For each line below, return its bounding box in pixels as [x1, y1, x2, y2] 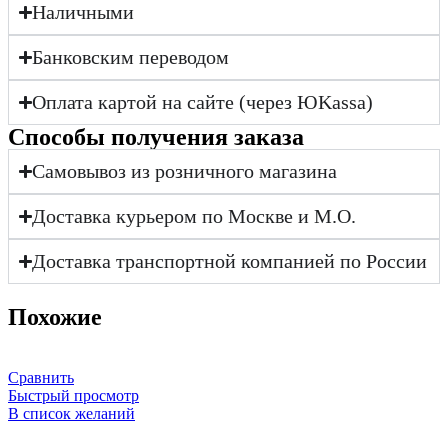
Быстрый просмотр [8, 387, 139, 405]
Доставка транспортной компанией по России [32, 250, 428, 273]
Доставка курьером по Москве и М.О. [32, 205, 357, 228]
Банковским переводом [32, 46, 230, 69]
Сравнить [8, 369, 74, 387]
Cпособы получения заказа [8, 124, 304, 151]
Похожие [8, 304, 102, 331]
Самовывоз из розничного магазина [32, 160, 338, 183]
